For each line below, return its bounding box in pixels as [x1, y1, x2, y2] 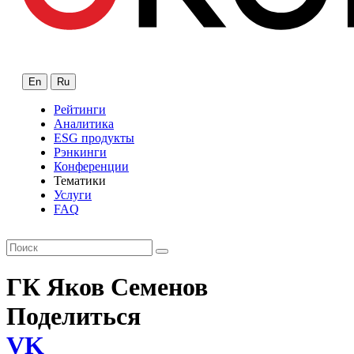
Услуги [54, 187, 92, 201]
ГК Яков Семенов [6, 273, 208, 302]
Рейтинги [54, 102, 106, 116]
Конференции [54, 159, 129, 173]
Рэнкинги [54, 145, 107, 159]
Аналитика [54, 116, 114, 130]
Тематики [54, 173, 106, 187]
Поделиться [6, 302, 141, 331]
